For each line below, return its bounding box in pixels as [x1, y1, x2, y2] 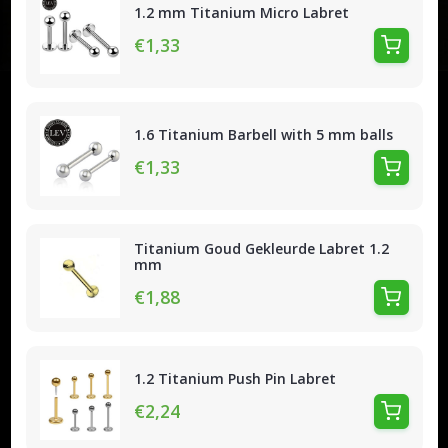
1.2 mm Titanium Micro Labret [133, 2, 349, 22]
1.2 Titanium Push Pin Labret [133, 368, 336, 388]
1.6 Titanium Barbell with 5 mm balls [133, 124, 393, 144]
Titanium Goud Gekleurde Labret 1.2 [133, 238, 389, 258]
